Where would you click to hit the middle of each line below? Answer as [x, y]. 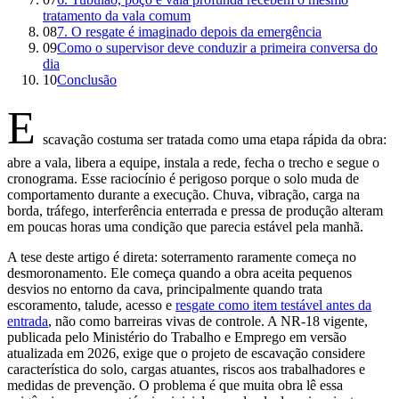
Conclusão [87, 79]
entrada [28, 321]
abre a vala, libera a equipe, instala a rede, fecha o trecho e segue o [193, 162]
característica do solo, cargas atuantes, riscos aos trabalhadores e [186, 369]
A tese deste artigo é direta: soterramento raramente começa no [182, 256]
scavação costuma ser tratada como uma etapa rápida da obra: [215, 139]
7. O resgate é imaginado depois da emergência [189, 31]
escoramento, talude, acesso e [91, 305]
